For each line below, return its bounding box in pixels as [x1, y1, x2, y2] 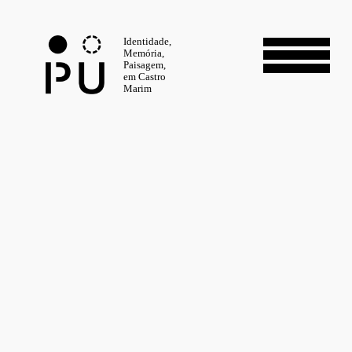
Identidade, [123, 35, 172, 47]
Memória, [123, 47, 165, 59]
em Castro [123, 71, 167, 82]
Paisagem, [123, 59, 167, 71]
